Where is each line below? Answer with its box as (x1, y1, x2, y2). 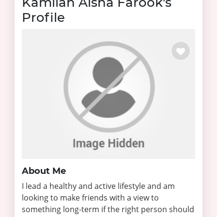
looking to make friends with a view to (22, 192, 159, 203)
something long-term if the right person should (22, 203, 194, 215)
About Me (22, 165, 66, 176)
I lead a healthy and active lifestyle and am (22, 180, 175, 191)
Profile (22, 10, 65, 25)
